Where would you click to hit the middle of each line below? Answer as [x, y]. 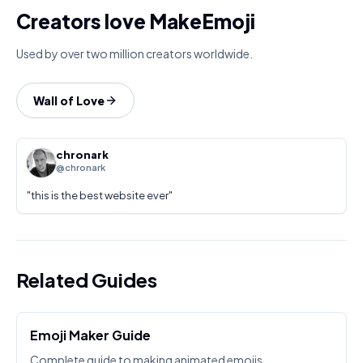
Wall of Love [69, 100]
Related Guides [87, 280]
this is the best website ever [100, 195]
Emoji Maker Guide [90, 335]
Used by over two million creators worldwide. [135, 53]
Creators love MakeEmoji [136, 21]
